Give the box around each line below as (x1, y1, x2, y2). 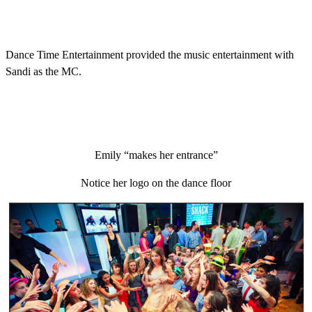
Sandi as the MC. (6, 65, 81, 77)
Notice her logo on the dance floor (81, 176, 231, 189)
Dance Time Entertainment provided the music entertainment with (6, 48, 294, 61)
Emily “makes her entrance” (94, 148, 218, 161)
